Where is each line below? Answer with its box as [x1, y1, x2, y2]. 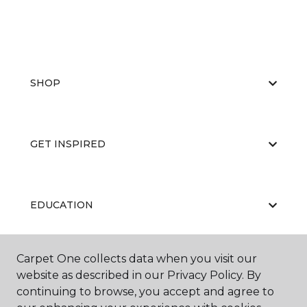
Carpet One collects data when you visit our [16, 252, 257, 265]
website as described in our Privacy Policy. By [16, 269, 261, 282]
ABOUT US [30, 260, 84, 272]
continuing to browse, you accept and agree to [16, 285, 274, 298]
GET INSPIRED [30, 138, 106, 150]
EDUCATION [30, 199, 93, 211]
